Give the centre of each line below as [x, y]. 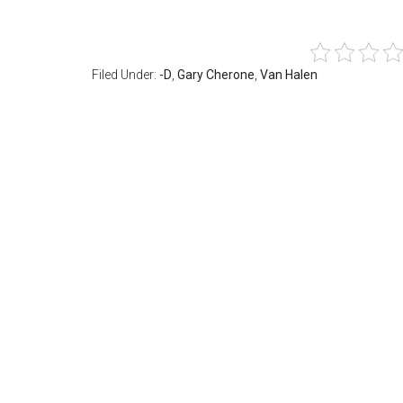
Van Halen [289, 75]
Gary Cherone [216, 75]
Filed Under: [125, 75]
